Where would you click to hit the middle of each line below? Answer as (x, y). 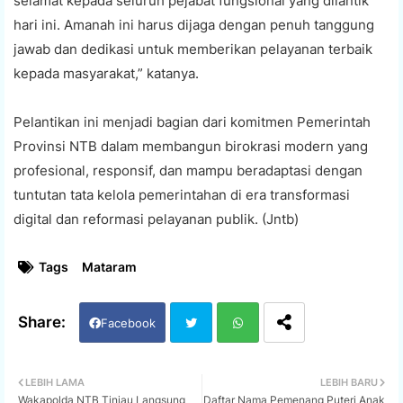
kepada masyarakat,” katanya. (106, 73)
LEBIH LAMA (55, 382)
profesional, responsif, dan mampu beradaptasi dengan (188, 170)
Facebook (128, 322)
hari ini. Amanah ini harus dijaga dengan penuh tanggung (194, 24)
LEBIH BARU (349, 382)
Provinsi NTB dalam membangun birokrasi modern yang (191, 146)
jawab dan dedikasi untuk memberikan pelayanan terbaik (193, 49)
